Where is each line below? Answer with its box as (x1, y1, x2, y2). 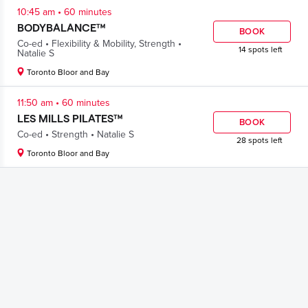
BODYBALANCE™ (17, 21, 106, 34)
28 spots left (236, 135, 283, 145)
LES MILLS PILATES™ (17, 111, 123, 124)
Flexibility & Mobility (52, 38, 134, 49)
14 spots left (238, 45, 283, 54)
